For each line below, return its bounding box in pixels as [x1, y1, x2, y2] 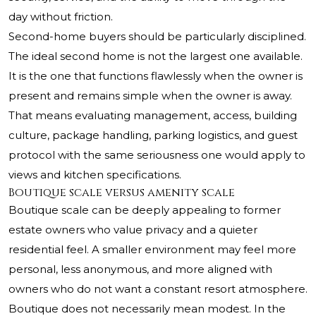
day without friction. [8, 10, 113, 24]
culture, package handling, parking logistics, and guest [8, 128, 298, 142]
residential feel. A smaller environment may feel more [8, 243, 296, 257]
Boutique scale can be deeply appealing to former [8, 203, 281, 217]
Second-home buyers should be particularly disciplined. [8, 30, 306, 44]
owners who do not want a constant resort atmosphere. [8, 282, 308, 296]
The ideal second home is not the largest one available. [8, 49, 303, 63]
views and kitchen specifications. [8, 168, 181, 182]
